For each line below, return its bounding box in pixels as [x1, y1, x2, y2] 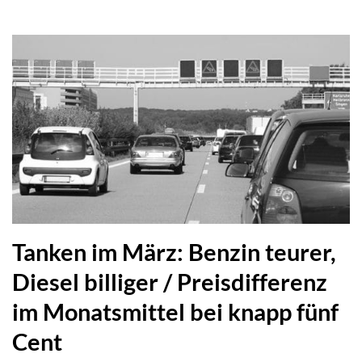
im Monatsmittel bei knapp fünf [12, 297, 339, 326]
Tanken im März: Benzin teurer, [12, 238, 336, 266]
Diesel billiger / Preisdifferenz [12, 267, 327, 296]
